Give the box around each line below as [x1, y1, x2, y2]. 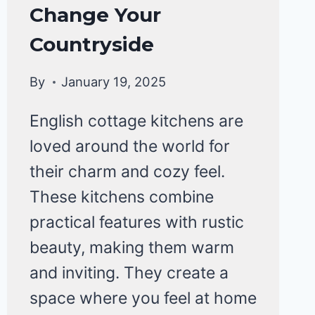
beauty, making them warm [29, 238, 234, 258]
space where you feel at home [29, 288, 257, 309]
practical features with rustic [29, 212, 244, 233]
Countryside [29, 32, 154, 56]
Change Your [29, 2, 161, 27]
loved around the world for [29, 136, 230, 157]
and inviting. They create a [29, 263, 229, 283]
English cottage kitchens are [29, 111, 243, 131]
